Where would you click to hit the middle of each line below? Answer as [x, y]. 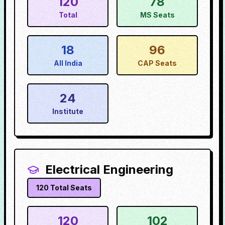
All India [68, 63]
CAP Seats [157, 63]
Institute [68, 111]
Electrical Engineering [109, 170]
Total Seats [70, 188]
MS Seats [157, 15]
